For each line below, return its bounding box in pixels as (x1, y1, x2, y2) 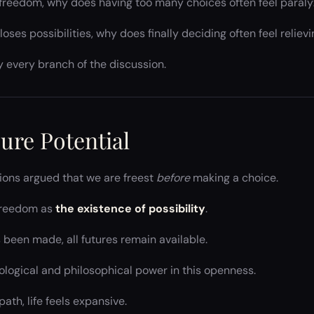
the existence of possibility (55, 200, 205, 216)
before (156, 170, 190, 185)
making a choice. (190, 170, 278, 185)
